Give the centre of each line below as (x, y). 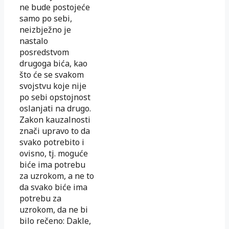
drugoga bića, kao (53, 63)
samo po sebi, (46, 18)
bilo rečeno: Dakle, (55, 221)
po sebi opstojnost (55, 97)
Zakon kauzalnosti (55, 120)
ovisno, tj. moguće (54, 153)
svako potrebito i (52, 142)
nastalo (34, 41)
